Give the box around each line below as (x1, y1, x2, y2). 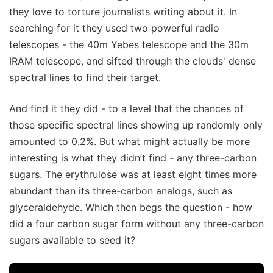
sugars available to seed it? (9, 234, 135, 247)
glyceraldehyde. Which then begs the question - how (9, 201, 252, 214)
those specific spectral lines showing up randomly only (9, 119, 263, 132)
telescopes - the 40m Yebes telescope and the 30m (9, 38, 249, 51)
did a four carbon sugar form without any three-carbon (9, 218, 264, 230)
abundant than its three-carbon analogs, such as (9, 185, 232, 197)
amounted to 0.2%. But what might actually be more (9, 135, 250, 148)
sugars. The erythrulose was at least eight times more (9, 168, 257, 181)
